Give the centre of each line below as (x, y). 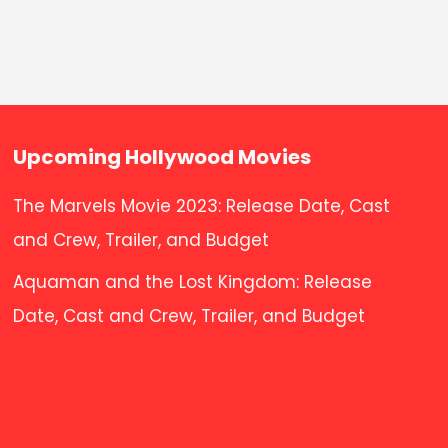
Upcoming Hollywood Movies (162, 156)
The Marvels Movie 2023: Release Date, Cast (202, 205)
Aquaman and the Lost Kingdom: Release (193, 282)
